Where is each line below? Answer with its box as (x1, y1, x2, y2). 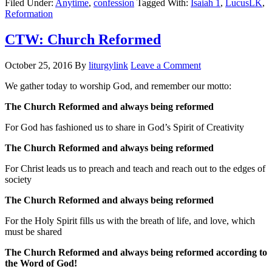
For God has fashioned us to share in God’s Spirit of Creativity (5, 122, 244, 133)
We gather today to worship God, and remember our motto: (5, 81, 231, 92)
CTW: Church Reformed (5, 32, 161, 48)
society (5, 174, 32, 185)
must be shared (5, 226, 62, 237)
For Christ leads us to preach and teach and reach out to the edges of (5, 163, 265, 174)
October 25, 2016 (5, 60, 72, 71)
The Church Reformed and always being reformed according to (5, 247, 267, 258)
